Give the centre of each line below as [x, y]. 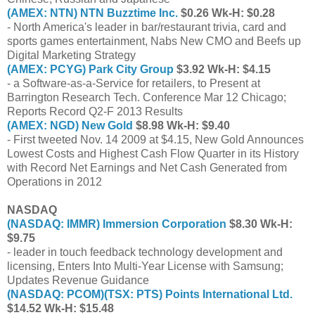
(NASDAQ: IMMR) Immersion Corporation [117, 224]
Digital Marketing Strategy [71, 55]
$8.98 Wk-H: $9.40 [181, 125]
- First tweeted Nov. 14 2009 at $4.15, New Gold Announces [155, 139]
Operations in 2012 [54, 181]
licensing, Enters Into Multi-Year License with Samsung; [145, 266]
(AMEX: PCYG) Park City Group [90, 69]
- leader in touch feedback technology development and [145, 252]
